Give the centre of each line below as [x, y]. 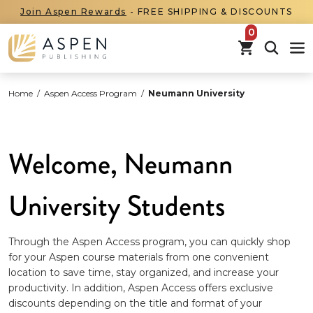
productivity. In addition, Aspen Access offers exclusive [141, 287]
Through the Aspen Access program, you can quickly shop [150, 241]
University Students [117, 206]
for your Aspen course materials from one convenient [139, 257]
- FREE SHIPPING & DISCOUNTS [210, 12]
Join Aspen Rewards [73, 12]
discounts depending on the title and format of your [135, 303]
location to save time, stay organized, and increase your [144, 272]
